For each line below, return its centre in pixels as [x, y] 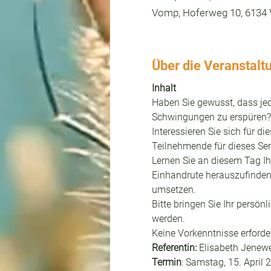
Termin [166, 262]
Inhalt [164, 88]
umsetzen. [174, 189]
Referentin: [174, 247]
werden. [168, 218]
